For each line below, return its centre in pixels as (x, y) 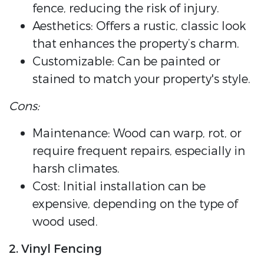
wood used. (65, 222)
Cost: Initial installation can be (119, 187)
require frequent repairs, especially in (139, 151)
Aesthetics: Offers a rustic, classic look (139, 27)
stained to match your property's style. (141, 80)
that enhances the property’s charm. (136, 44)
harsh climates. (76, 169)
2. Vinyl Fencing (55, 249)
